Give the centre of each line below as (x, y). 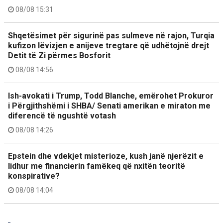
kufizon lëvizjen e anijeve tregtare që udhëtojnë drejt (109, 46)
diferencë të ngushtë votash (62, 116)
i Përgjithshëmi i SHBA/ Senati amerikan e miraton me (109, 106)
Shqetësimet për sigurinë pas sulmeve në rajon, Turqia (111, 36)
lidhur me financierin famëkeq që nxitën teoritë (97, 166)
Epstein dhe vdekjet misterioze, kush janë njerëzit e (106, 156)
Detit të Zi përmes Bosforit (59, 56)
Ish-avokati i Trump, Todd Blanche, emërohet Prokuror (111, 96)
